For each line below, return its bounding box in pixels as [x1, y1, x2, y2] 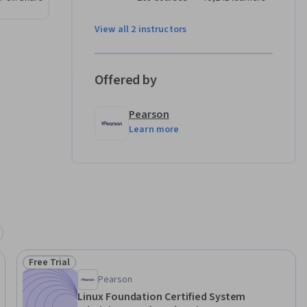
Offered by [95, 71, 157, 90]
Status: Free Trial [28, 262, 108, 278]
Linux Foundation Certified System [77, 289, 246, 305]
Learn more [129, 123, 180, 137]
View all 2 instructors [95, 23, 187, 37]
